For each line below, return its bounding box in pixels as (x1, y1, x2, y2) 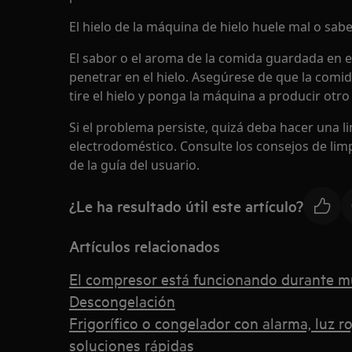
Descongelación (69, 291, 175, 310)
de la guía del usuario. (69, 156, 200, 174)
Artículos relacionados (69, 236, 220, 256)
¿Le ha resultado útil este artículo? (69, 195, 303, 216)
